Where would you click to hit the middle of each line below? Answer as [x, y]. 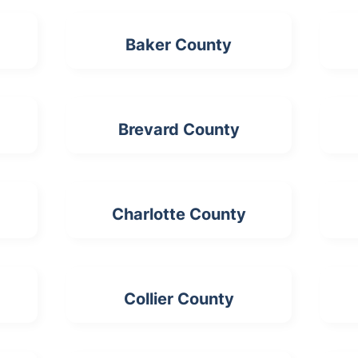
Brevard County [179, 130]
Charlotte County [179, 215]
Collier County [179, 299]
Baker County [179, 45]
